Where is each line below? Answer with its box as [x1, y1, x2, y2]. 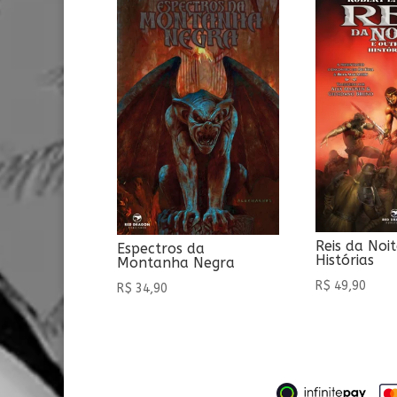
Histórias [315, 251, 375, 269]
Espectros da [117, 239, 205, 257]
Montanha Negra [117, 253, 235, 271]
